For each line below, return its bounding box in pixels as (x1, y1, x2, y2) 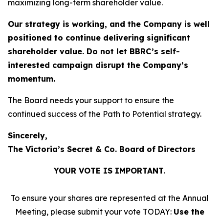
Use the (173, 207, 204, 217)
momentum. (8, 74, 55, 84)
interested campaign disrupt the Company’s (8, 60, 188, 70)
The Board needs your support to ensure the (8, 95, 174, 105)
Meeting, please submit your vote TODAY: (15, 207, 174, 217)
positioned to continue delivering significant (8, 33, 190, 43)
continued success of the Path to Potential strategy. (8, 109, 201, 119)
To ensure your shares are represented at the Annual (10, 193, 209, 203)
